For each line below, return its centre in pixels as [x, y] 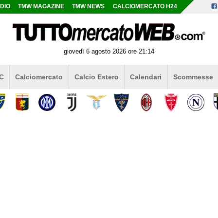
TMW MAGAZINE [41, 6]
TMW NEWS [89, 6]
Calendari [146, 77]
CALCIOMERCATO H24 [145, 6]
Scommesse [193, 77]
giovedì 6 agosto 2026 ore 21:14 [109, 51]
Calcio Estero [96, 77]
